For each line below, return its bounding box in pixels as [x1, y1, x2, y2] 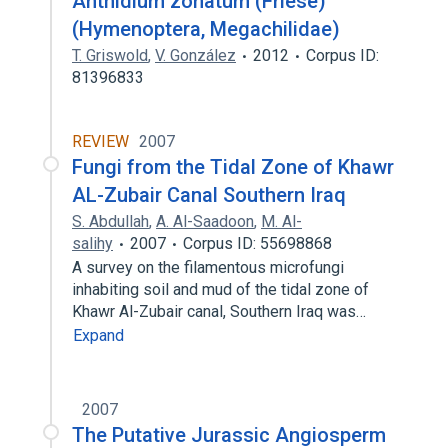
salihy [72, 234, 113, 253]
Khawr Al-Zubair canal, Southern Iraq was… [72, 302, 370, 321]
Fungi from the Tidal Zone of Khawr [72, 155, 394, 179]
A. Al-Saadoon [156, 212, 254, 231]
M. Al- [261, 212, 302, 231]
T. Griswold [72, 46, 148, 65]
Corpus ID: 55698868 [183, 234, 332, 253]
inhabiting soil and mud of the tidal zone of [72, 280, 369, 299]
